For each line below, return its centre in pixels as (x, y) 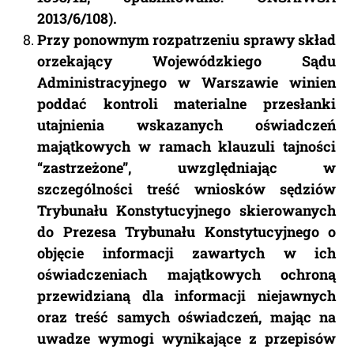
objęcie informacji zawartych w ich (186, 253)
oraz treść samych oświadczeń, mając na (186, 317)
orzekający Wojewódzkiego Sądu (186, 61)
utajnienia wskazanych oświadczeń (186, 125)
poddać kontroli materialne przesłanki (186, 104)
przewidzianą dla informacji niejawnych (186, 296)
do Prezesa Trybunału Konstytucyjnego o (186, 232)
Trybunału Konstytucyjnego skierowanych (186, 211)
